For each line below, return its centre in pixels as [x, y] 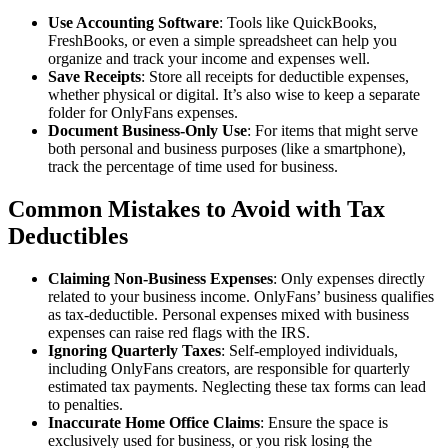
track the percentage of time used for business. [193, 167]
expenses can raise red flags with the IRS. [179, 333]
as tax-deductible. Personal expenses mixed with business [228, 315]
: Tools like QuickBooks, [298, 23]
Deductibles [68, 236]
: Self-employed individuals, [309, 351]
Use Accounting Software [133, 23]
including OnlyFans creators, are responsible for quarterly [229, 369]
